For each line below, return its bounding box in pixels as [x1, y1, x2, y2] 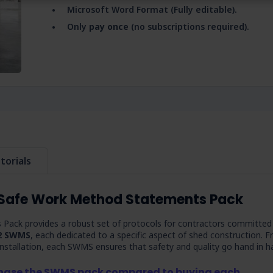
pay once [89, 21, 129, 32]
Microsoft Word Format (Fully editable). [67, 4, 237, 15]
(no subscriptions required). [129, 21, 249, 32]
